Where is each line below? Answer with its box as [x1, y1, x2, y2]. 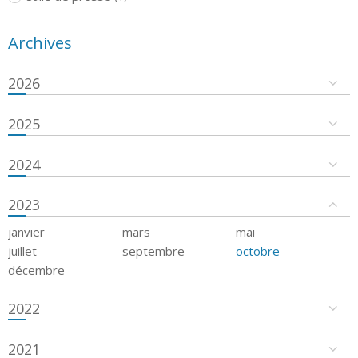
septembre [121, 243, 185, 260]
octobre [236, 243, 280, 260]
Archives [8, 31, 72, 54]
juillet [8, 243, 37, 260]
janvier [8, 224, 45, 241]
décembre [8, 262, 65, 279]
